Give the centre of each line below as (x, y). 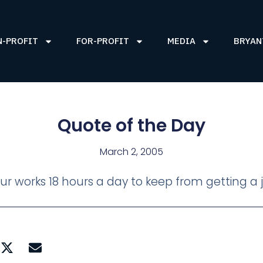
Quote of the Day (131, 126)
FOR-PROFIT (102, 41)
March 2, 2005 (131, 152)
